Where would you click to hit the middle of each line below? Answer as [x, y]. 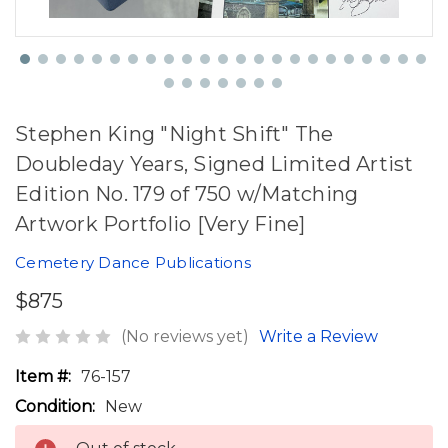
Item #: [43, 376]
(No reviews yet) [185, 336]
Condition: [55, 406]
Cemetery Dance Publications [133, 262]
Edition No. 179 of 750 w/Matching [187, 194]
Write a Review [318, 336]
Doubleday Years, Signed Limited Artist [214, 164]
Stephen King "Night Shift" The [174, 134]
